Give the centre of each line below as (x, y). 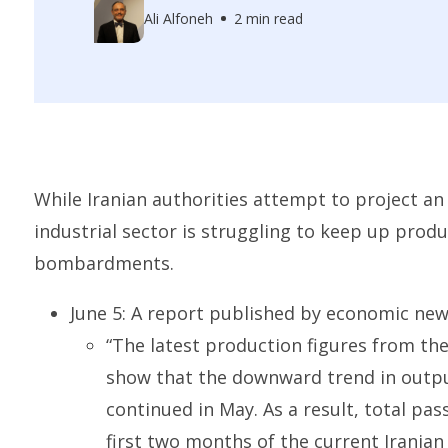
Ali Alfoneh (178, 18)
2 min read (268, 18)
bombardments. (103, 263)
